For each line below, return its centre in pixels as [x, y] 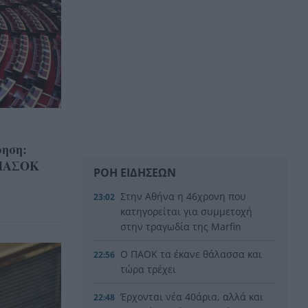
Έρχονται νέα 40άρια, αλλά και [192, 296]
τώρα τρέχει [148, 269]
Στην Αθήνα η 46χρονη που [184, 196]
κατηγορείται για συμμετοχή [187, 211]
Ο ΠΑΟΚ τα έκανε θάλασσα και [191, 254]
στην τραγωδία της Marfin [181, 226]
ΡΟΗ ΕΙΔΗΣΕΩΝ [135, 172]
